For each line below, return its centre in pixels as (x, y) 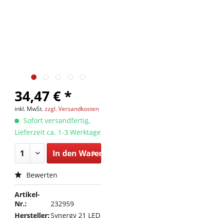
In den (64, 153)
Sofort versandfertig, (56, 120)
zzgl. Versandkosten (72, 109)
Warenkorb (100, 153)
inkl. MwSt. (30, 109)
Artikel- (27, 194)
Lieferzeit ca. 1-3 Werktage (58, 132)
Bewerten (41, 175)
